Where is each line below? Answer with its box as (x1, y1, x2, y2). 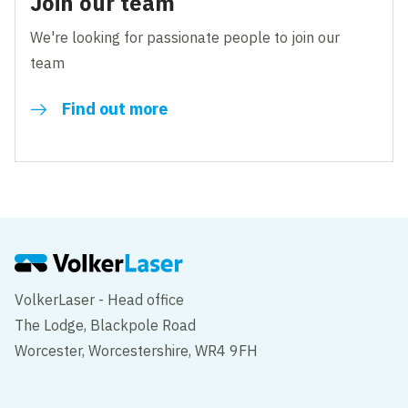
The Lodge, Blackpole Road (15, 315, 197, 334)
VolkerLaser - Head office (15, 290, 185, 309)
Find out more (62, 97, 168, 119)
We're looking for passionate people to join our (30, 27, 341, 46)
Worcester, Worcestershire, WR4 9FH (15, 341, 259, 360)
